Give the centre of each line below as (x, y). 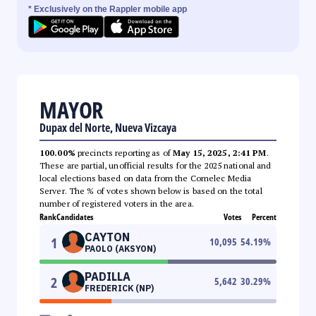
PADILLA (108, 276)
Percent (264, 217)
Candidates (75, 217)
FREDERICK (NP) (119, 288)
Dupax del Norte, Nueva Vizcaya (108, 127)
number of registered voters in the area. (117, 203)
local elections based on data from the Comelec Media (146, 178)
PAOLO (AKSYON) (120, 248)
